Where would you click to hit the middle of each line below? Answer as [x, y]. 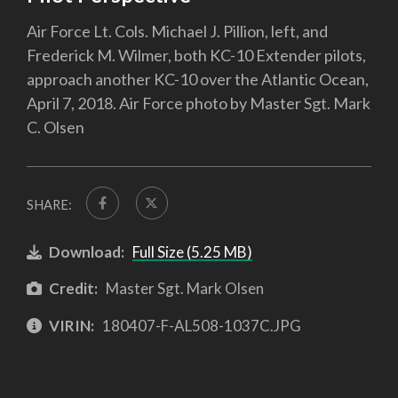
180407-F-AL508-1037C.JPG [200, 325]
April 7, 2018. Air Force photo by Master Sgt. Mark [199, 103]
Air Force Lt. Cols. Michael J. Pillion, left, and [177, 32]
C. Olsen [56, 127]
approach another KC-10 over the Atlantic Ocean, [198, 80]
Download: [87, 251]
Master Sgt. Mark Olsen [183, 289]
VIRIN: [72, 325]
